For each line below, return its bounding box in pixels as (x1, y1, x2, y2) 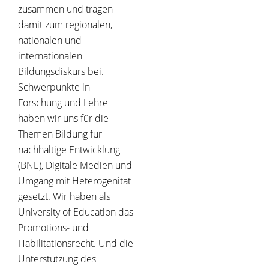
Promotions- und (18, 221, 89, 235)
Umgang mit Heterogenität (18, 174, 131, 188)
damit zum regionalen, (18, 18, 112, 32)
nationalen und (18, 34, 82, 47)
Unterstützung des (18, 252, 96, 266)
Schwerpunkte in (18, 80, 90, 94)
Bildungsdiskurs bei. (18, 65, 104, 79)
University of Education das (18, 205, 133, 219)
